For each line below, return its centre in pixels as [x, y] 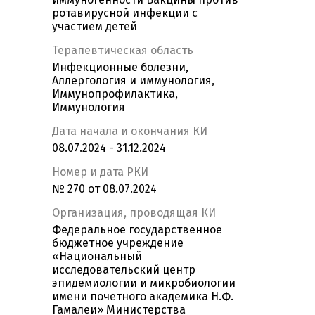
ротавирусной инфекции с [125, 13]
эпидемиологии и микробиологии [144, 283]
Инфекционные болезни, [120, 67]
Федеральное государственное [137, 230]
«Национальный [97, 257]
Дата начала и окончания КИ [130, 131]
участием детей [95, 27]
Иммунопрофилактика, [115, 94]
